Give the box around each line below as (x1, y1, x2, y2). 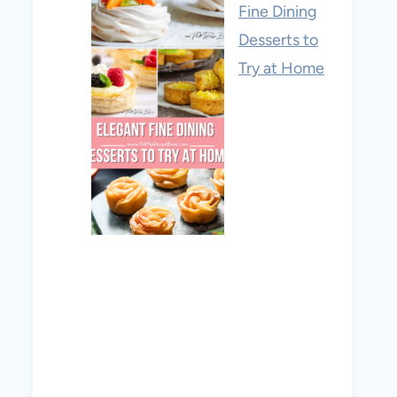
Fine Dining (238, 2, 317, 21)
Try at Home (238, 58, 324, 78)
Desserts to (238, 30, 318, 50)
